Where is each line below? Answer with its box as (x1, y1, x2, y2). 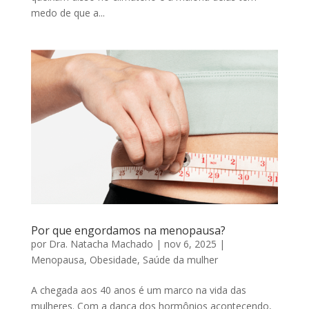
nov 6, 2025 (163, 237, 217, 251)
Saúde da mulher (142, 253, 218, 267)
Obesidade (89, 253, 137, 267)
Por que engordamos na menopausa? (30, 223, 226, 239)
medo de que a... (30, 6, 105, 20)
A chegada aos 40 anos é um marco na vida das (30, 283, 246, 297)
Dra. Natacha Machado (48, 237, 153, 251)
